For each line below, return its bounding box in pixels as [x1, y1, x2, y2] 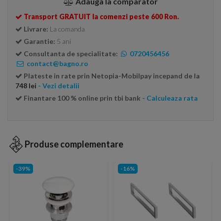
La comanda [50, 25, 85, 33]
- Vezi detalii [38, 81, 79, 90]
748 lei [15, 81, 37, 90]
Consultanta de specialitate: [22, 49, 119, 58]
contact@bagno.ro [25, 59, 88, 68]
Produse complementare [25, 139, 123, 149]
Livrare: [24, 25, 50, 33]
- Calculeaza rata [142, 94, 198, 102]
